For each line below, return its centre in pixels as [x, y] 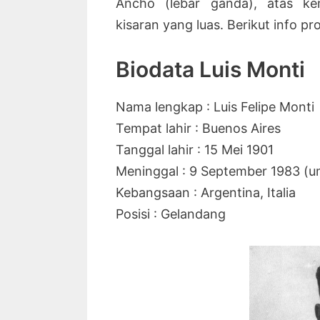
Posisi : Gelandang [171, 214]
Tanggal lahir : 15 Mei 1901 [195, 150]
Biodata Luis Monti [210, 70]
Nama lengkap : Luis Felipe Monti [215, 107]
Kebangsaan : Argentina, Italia [206, 193]
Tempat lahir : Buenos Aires [198, 129]
